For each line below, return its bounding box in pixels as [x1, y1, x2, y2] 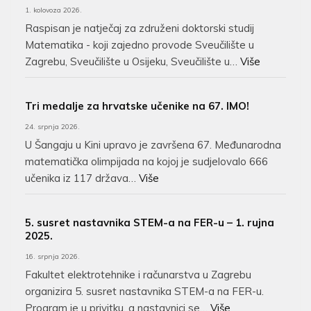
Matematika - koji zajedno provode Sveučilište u [25, 38, 254, 52]
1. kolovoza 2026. [25, 6, 82, 15]
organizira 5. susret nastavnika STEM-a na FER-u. [25, 285, 264, 299]
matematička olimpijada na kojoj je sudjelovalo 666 [25, 155, 268, 169]
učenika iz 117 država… [25, 171, 139, 185]
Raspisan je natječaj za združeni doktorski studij [25, 22, 254, 35]
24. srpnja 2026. [25, 122, 80, 132]
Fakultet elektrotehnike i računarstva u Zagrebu [25, 268, 251, 282]
